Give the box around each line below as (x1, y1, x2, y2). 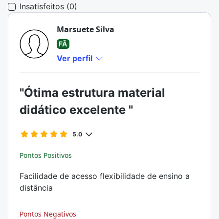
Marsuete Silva (57, 24, 114, 35)
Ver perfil (57, 53, 94, 63)
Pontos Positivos (20, 151, 72, 160)
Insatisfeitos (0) (20, 1, 77, 11)
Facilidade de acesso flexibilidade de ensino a (20, 171, 190, 181)
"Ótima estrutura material (20, 86, 165, 100)
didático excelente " (20, 103, 133, 117)
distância (20, 183, 53, 193)
